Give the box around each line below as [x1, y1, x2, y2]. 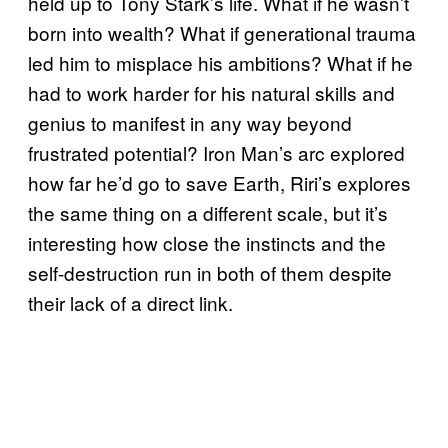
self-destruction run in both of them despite [28, 259, 392, 287]
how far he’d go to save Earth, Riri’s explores [28, 169, 411, 197]
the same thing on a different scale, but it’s [28, 199, 388, 227]
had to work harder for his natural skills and [28, 79, 395, 107]
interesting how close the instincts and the [28, 229, 386, 257]
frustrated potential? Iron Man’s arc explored [28, 139, 405, 167]
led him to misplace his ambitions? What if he [28, 49, 413, 77]
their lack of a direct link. [28, 289, 233, 317]
